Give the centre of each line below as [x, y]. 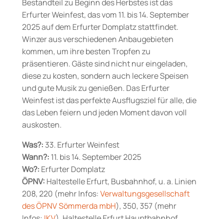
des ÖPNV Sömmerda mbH [69, 206]
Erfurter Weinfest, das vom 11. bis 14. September [105, 15]
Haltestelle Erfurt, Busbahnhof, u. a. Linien [120, 182]
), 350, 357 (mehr [146, 206]
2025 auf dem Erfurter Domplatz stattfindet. [100, 27]
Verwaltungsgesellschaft [145, 194]
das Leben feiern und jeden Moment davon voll [104, 113]
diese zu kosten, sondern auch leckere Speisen [105, 76]
